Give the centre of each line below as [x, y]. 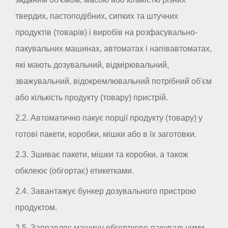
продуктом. [36, 207]
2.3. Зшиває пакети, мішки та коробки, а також [102, 154]
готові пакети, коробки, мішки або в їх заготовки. [106, 134]
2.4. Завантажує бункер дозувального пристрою [106, 191]
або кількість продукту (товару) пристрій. [92, 97]
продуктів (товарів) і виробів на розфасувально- [106, 32]
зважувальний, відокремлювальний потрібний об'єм [113, 81]
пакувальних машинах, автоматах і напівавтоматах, [113, 48]
